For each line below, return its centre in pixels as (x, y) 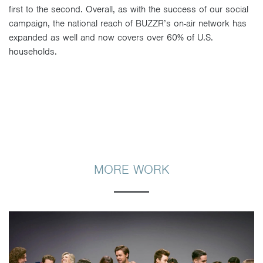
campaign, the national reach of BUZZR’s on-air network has (128, 23)
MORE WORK (131, 169)
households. (33, 52)
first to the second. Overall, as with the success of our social (129, 9)
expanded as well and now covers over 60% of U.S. (111, 38)
